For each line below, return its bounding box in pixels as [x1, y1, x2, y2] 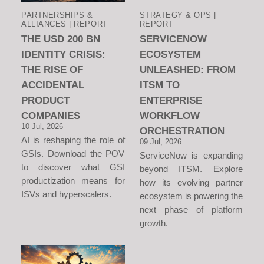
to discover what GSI [21, 162, 125, 173]
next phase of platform [139, 204, 243, 215]
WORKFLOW [139, 110, 200, 122]
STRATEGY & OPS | [139, 11, 217, 20]
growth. [139, 218, 168, 229]
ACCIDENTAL [21, 79, 84, 91]
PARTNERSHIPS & [21, 11, 93, 20]
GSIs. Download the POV [21, 148, 125, 159]
